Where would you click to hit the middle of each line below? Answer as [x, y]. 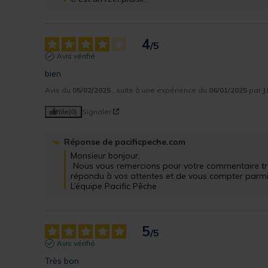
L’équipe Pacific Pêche [114, 186]
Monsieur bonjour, [106, 155]
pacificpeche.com [150, 141]
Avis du [59, 90]
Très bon [62, 261]
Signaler [97, 111]
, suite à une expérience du [161, 90]
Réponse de [90, 141]
